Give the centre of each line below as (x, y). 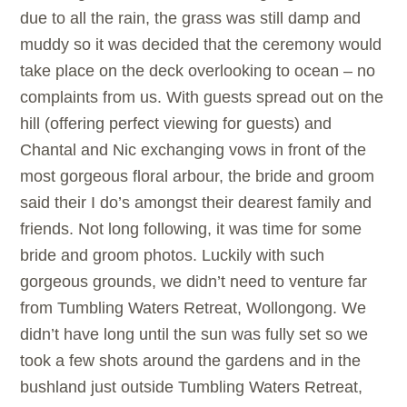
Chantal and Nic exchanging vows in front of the (194, 150)
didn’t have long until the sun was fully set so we (194, 335)
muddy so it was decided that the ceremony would (201, 45)
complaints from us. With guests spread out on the (202, 98)
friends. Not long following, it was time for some (191, 229)
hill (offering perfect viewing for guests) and (176, 124)
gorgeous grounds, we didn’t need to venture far (194, 282)
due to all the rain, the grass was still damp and (191, 19)
